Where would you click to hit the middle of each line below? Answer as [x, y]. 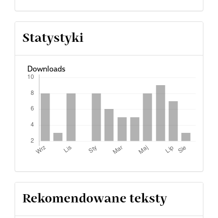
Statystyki [53, 38]
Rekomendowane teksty [95, 199]
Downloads [46, 68]
